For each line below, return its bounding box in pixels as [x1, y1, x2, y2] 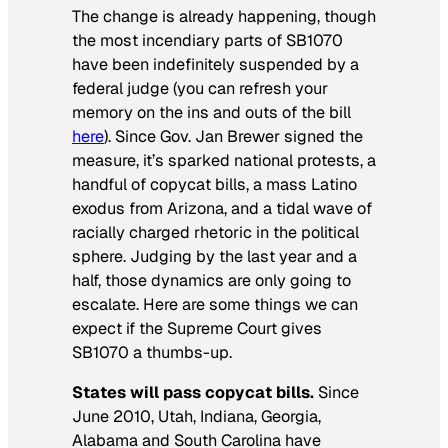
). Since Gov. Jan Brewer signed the [104, 126, 363, 148]
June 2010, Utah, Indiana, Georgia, [72, 406, 321, 428]
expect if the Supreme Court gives [72, 318, 322, 340]
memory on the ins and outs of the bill [72, 102, 351, 124]
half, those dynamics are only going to [72, 270, 351, 292]
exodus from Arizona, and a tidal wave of [72, 198, 372, 220]
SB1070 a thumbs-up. [72, 342, 232, 364]
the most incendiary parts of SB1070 [72, 30, 343, 52]
